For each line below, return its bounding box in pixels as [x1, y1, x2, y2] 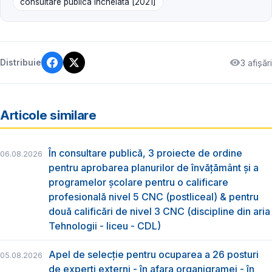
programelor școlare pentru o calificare [49, 175, 228, 188]
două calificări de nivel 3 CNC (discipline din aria [49, 205, 270, 217]
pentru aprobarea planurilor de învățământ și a [49, 161, 259, 174]
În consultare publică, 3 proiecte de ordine [49, 146, 242, 159]
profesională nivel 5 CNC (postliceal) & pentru [49, 190, 259, 203]
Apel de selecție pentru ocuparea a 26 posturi [49, 248, 259, 260]
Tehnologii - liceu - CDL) [49, 219, 161, 232]
